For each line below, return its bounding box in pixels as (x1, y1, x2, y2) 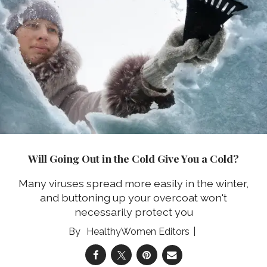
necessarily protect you (74, 206, 193, 219)
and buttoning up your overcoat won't (40, 191, 227, 204)
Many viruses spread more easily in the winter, (18, 177, 249, 190)
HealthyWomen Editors (86, 226, 190, 238)
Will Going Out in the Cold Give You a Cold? (28, 151, 239, 165)
